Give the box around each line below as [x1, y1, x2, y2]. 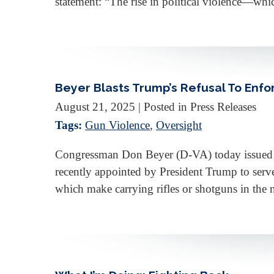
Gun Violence [85, 119, 150, 132]
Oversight [156, 119, 202, 132]
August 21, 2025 [55, 100, 135, 114]
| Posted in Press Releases [138, 100, 256, 114]
